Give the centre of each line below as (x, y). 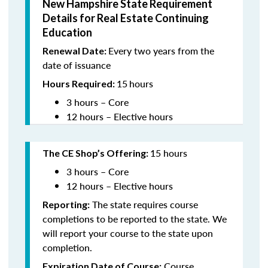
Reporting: (66, 204)
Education (67, 32)
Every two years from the (161, 51)
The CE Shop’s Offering (94, 153)
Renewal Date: (75, 51)
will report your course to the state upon (128, 233)
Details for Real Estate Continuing (126, 18)
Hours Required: (80, 83)
